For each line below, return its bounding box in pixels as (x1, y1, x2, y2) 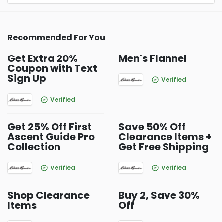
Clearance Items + (118, 130, 212, 144)
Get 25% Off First (7, 120, 92, 134)
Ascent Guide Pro (7, 130, 95, 144)
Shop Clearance (7, 188, 90, 202)
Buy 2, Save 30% (118, 188, 200, 202)
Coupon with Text (7, 61, 97, 75)
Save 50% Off (118, 120, 186, 134)
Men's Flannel (118, 52, 187, 65)
